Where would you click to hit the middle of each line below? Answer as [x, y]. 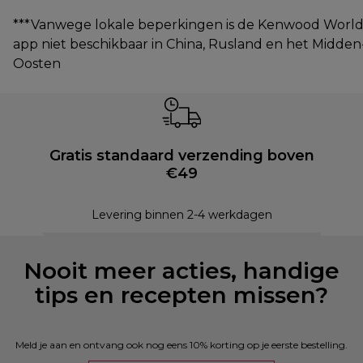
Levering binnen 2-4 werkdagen [181, 214]
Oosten [37, 63]
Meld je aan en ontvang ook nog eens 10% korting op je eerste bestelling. [181, 344]
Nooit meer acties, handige [181, 270]
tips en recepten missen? [181, 295]
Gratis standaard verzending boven [181, 155]
